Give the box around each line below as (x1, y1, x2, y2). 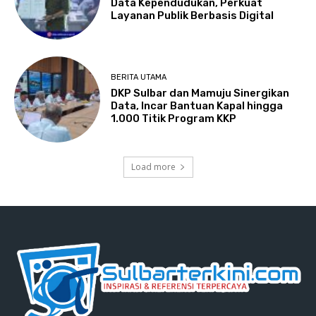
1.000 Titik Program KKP (111, 112, 237, 126)
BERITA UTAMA (111, 73, 167, 83)
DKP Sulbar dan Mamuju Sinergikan (111, 87, 290, 100)
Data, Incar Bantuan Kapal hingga (111, 99, 284, 113)
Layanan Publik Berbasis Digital (111, 8, 274, 22)
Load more (130, 161, 176, 173)
